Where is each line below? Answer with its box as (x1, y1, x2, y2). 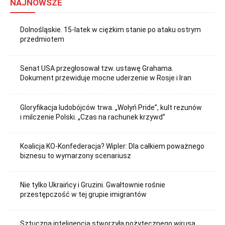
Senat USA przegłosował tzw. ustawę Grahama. (20, 64, 174, 73)
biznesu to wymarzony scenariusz (20, 151, 132, 160)
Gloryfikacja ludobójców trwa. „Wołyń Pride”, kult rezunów (20, 103, 202, 111)
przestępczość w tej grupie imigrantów (20, 190, 147, 198)
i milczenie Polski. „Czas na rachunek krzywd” (20, 113, 166, 121)
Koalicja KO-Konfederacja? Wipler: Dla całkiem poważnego (20, 142, 205, 150)
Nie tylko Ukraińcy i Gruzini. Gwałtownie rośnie (20, 180, 166, 189)
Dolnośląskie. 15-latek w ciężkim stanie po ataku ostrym (20, 26, 201, 34)
